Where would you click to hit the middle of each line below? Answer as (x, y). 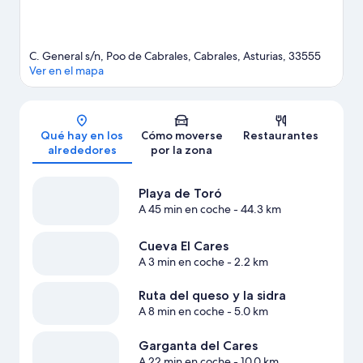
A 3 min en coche (181, 262)
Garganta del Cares (198, 345)
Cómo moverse (181, 136)
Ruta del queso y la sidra (212, 296)
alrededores (82, 150)
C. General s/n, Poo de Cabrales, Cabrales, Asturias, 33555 (175, 56)
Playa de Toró (180, 194)
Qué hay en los (82, 136)
